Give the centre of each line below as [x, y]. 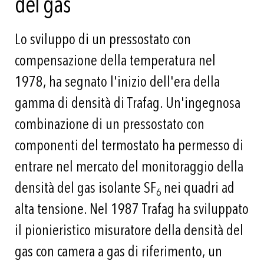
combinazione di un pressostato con [110, 124]
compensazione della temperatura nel [115, 61]
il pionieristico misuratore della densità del [129, 230]
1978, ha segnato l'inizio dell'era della [117, 82]
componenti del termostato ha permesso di [129, 146]
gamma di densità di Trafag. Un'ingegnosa [128, 103]
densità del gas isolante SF [85, 188]
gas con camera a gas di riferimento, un [118, 252]
